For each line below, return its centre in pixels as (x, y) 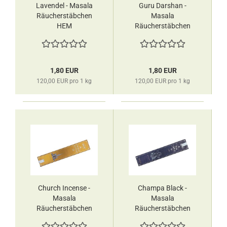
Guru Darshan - (162, 6)
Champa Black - (162, 188)
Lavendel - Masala (64, 6)
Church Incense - (64, 188)
